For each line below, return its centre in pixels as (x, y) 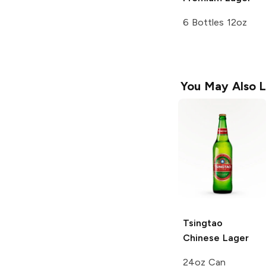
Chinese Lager (216, 238)
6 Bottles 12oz (215, 23)
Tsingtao (203, 223)
